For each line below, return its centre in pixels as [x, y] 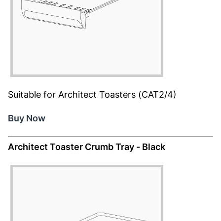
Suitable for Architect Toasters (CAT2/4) [92, 94]
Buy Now [27, 118]
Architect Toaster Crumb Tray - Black [87, 147]
